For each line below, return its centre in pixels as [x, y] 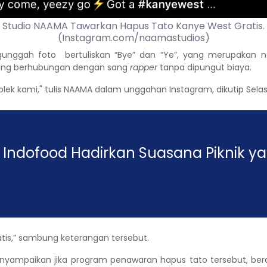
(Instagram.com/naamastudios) [133, 38]
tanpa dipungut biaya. [206, 68]
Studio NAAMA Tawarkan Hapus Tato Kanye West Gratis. [133, 26]
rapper [145, 68]
